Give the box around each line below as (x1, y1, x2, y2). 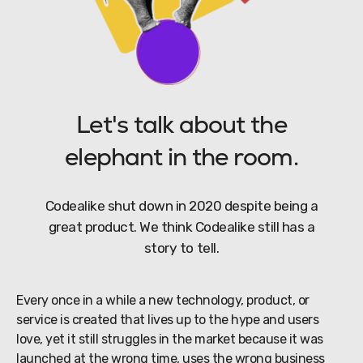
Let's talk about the (76, 114, 287, 140)
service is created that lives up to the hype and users (16, 312, 319, 328)
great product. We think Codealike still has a (48, 219, 315, 236)
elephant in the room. (65, 147, 298, 173)
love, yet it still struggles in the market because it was (16, 331, 323, 348)
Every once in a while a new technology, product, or (16, 293, 310, 309)
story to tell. (143, 240, 220, 257)
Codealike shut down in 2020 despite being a (45, 198, 318, 215)
